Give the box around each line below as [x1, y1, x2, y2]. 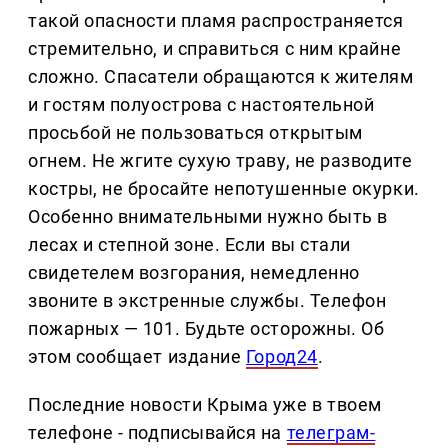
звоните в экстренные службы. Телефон [28, 289, 387, 311]
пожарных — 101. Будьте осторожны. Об [28, 317, 385, 339]
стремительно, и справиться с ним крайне [28, 37, 402, 59]
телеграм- [286, 421, 376, 443]
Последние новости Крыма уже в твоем [28, 393, 382, 415]
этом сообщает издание [28, 345, 246, 367]
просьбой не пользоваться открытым [28, 121, 363, 143]
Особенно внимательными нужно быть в [28, 205, 388, 227]
